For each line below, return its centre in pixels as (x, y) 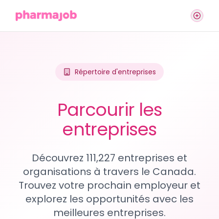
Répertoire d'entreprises (115, 72)
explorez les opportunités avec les (109, 199)
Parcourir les (109, 110)
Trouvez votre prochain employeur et (109, 185)
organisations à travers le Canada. (109, 172)
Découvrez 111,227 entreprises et (109, 158)
